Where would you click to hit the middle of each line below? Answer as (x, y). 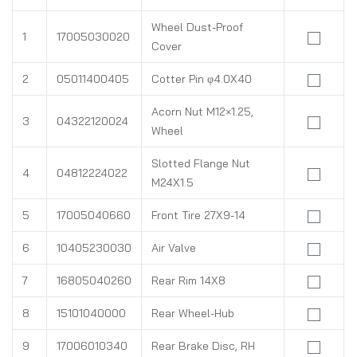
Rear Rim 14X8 (188, 280)
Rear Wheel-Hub (193, 313)
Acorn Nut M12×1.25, (202, 112)
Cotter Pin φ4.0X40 (202, 79)
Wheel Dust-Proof (197, 27)
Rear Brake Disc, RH (203, 346)
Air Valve (174, 248)
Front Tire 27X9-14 (198, 215)
